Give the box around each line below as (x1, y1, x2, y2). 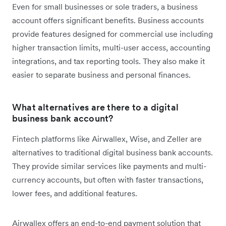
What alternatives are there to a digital (12, 101, 179, 113)
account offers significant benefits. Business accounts (12, 15, 204, 25)
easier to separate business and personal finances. (12, 69, 191, 80)
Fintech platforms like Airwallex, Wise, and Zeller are (12, 133, 202, 144)
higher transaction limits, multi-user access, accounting (12, 42, 210, 52)
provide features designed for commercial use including (12, 28, 213, 39)
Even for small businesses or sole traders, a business (12, 1, 198, 12)
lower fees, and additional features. (12, 188, 137, 198)
